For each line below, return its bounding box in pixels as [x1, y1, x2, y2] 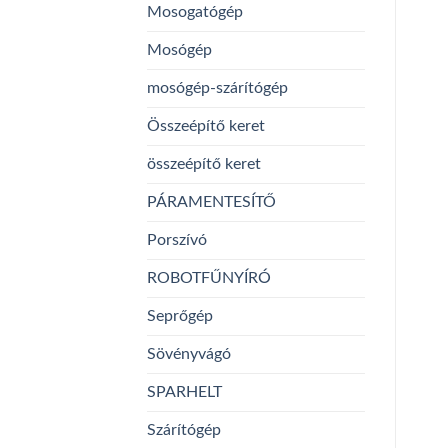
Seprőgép [147, 307, 213, 324]
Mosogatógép [147, 3, 243, 20]
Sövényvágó [147, 345, 231, 362]
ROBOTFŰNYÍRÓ [147, 269, 271, 286]
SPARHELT [147, 383, 222, 400]
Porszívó [147, 231, 207, 248]
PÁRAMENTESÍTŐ [147, 193, 276, 210]
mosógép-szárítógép [147, 79, 288, 96]
